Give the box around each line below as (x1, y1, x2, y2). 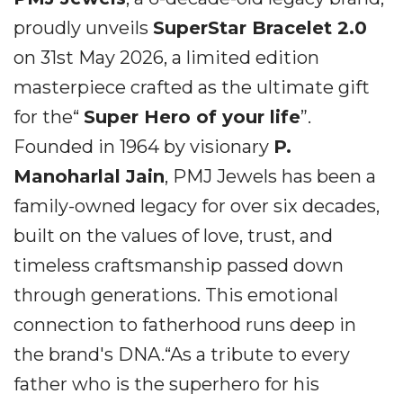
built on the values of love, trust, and (13, 225, 333, 246)
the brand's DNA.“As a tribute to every (13, 344, 350, 365)
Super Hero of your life (84, 106, 300, 128)
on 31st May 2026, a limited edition (13, 47, 319, 68)
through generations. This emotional (13, 284, 338, 306)
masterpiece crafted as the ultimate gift (13, 76, 370, 98)
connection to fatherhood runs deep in (13, 314, 356, 336)
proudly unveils (13, 17, 153, 39)
